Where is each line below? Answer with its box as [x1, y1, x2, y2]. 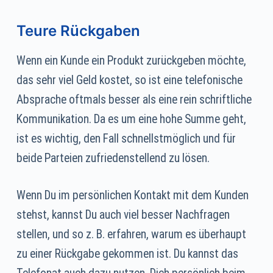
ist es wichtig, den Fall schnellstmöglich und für [16, 131, 236, 146]
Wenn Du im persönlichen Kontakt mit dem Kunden [16, 188, 249, 202]
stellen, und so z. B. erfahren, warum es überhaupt [16, 227, 246, 241]
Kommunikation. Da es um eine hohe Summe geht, [16, 112, 246, 126]
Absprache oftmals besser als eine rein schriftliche [16, 92, 252, 107]
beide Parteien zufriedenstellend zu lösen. [16, 151, 210, 165]
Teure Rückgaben [16, 21, 140, 40]
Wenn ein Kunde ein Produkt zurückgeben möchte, [16, 53, 246, 68]
